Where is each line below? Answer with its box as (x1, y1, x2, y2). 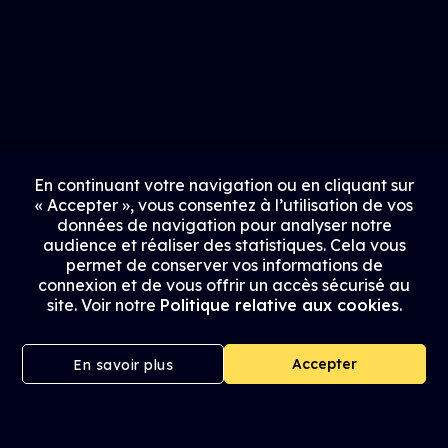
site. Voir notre (46, 295, 160, 315)
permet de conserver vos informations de (65, 255, 383, 275)
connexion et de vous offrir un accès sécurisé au (38, 275, 410, 295)
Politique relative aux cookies (159, 295, 399, 315)
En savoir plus (73, 356, 174, 374)
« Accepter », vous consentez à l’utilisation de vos (35, 195, 413, 215)
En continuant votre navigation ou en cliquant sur (34, 175, 414, 195)
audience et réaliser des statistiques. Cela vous (42, 235, 406, 255)
